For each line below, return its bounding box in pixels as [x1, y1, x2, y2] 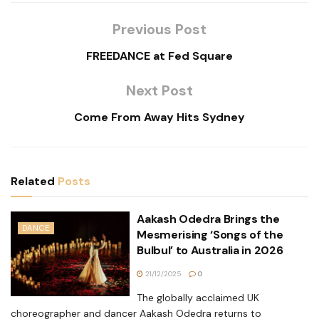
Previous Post [113, 19, 206, 38]
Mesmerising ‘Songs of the [137, 226, 283, 242]
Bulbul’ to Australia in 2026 [137, 242, 283, 258]
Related [11, 173, 55, 189]
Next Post [126, 80, 193, 100]
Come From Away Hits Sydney [74, 109, 245, 125]
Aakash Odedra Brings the [137, 211, 280, 226]
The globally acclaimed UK [137, 291, 260, 304]
